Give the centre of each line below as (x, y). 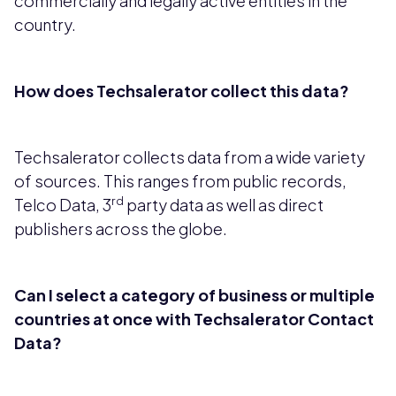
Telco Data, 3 (63, 204)
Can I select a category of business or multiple (194, 294)
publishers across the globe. (121, 228)
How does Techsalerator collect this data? (182, 90)
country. (45, 24)
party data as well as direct (224, 204)
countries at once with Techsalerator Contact (194, 318)
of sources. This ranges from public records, (180, 180)
